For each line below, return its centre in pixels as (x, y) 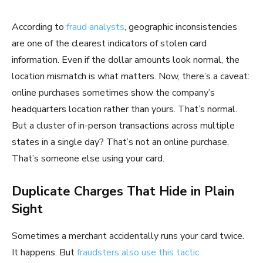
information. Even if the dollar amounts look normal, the (126, 60)
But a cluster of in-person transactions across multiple (123, 125)
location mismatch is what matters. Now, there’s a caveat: (131, 76)
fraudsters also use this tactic (138, 252)
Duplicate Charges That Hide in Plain (123, 191)
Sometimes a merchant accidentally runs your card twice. (128, 236)
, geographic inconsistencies (181, 27)
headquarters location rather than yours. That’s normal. (124, 109)
